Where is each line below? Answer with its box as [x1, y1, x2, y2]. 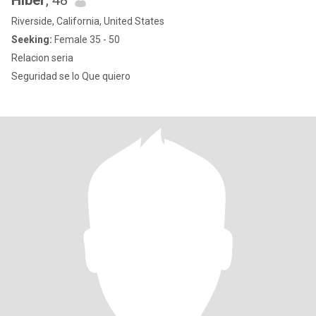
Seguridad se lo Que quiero [11, 71, 130, 82]
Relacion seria [11, 52, 73, 63]
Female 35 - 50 [52, 34, 120, 45]
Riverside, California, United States [11, 16, 164, 27]
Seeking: [11, 34, 52, 45]
